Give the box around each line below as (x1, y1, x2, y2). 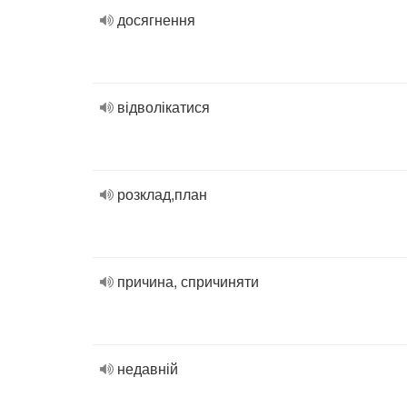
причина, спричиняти (117, 271, 259, 292)
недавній (117, 358, 178, 379)
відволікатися (117, 96, 210, 117)
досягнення (117, 9, 195, 30)
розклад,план (117, 184, 207, 204)
